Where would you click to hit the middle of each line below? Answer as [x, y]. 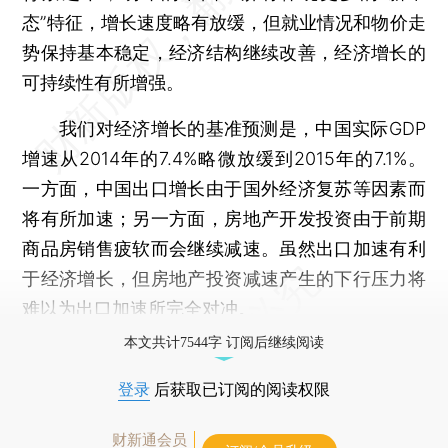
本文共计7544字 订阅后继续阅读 [224, 342]
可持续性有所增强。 [103, 82]
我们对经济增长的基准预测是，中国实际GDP [224, 128]
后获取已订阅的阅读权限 [240, 389]
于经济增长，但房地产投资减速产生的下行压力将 [224, 278]
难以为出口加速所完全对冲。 [139, 308]
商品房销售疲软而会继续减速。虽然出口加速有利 [224, 248]
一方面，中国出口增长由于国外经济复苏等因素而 [224, 188]
